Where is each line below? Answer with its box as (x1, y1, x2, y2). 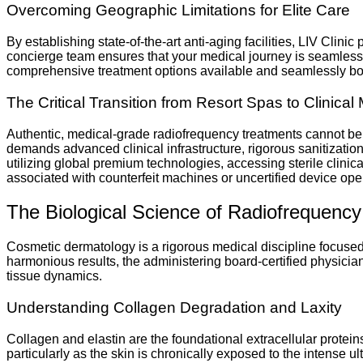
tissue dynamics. (6, 269, 102, 284)
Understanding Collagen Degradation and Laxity (6, 299, 342, 317)
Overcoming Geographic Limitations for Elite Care (6, 2, 350, 19)
